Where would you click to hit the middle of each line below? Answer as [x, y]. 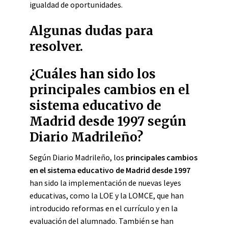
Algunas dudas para [91, 31]
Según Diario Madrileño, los [78, 157]
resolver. [56, 47]
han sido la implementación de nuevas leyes [105, 183]
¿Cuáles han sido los [93, 74]
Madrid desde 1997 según [108, 121]
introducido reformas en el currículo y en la [104, 208]
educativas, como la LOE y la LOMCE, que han [107, 195]
